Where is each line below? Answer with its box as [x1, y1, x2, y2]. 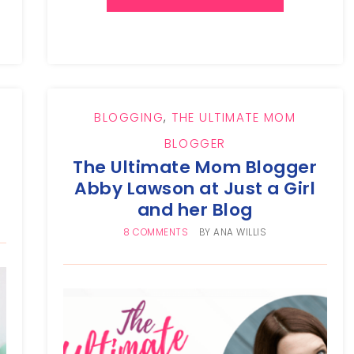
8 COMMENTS [123, 226, 189, 239]
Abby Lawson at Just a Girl [74, 176, 316, 201]
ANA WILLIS [213, 226, 267, 239]
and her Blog [137, 198, 253, 223]
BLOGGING [94, 109, 164, 126]
